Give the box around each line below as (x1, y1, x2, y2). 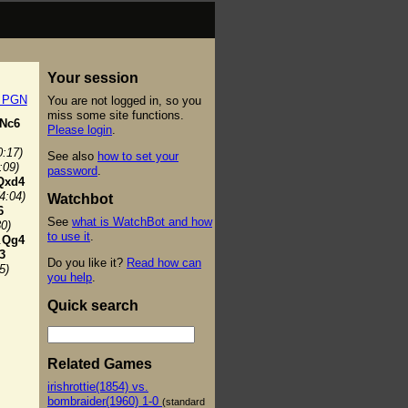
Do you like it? (47, 255, 127, 270)
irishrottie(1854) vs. (47, 379, 148, 393)
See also (47, 148, 97, 163)
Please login (47, 122, 112, 137)
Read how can (127, 255, 201, 270)
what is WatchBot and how (72, 214, 212, 229)
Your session (47, 69, 138, 86)
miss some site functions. (47, 107, 184, 122)
